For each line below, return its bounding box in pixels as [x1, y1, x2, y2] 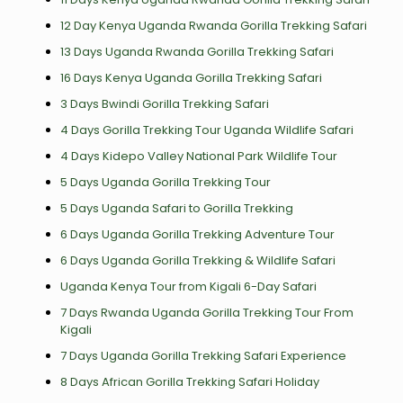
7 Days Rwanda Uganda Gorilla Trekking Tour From [59, 304, 354, 321]
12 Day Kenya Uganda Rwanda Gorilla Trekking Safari [59, 17, 367, 34]
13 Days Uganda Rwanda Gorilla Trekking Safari [59, 43, 334, 60]
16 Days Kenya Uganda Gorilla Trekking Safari [59, 69, 322, 86]
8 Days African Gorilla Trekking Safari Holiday [59, 373, 319, 390]
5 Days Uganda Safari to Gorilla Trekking [59, 200, 293, 217]
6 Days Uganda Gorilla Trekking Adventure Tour [59, 226, 335, 243]
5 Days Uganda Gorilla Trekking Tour [59, 174, 271, 191]
